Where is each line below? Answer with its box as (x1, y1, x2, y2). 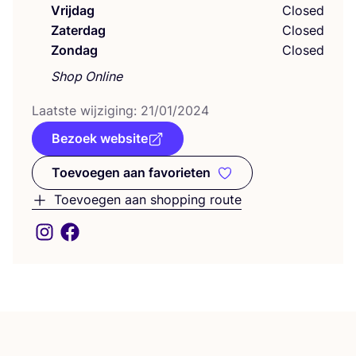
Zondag (51, 42, 98, 58)
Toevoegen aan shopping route (54, 192, 242, 207)
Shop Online (51, 68, 122, 84)
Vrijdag (51, 2, 95, 18)
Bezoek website (52, 130, 148, 146)
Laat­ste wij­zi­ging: (32, 103, 141, 118)
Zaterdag (51, 22, 106, 38)
